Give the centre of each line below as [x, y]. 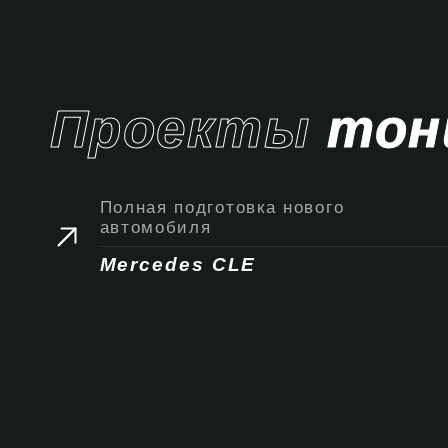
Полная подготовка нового [222, 207]
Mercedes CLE [178, 264]
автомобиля [155, 227]
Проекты [188, 128]
